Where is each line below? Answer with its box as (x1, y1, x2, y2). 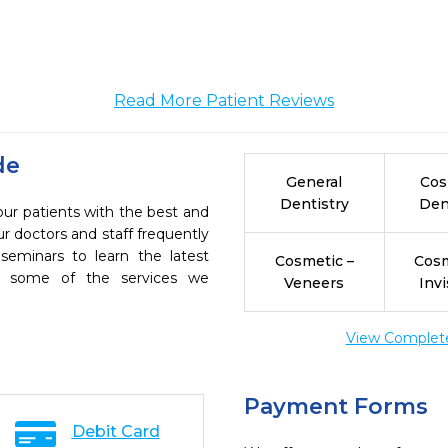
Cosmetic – (274, 252, 354, 270)
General (286, 173, 343, 191)
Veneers (284, 274, 345, 292)
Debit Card (71, 422, 160, 441)
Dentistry (279, 195, 349, 213)
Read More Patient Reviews (114, 91, 334, 110)
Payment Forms (244, 393, 428, 420)
